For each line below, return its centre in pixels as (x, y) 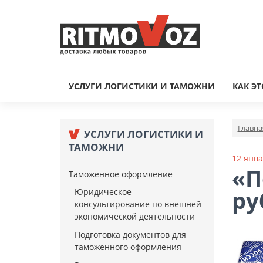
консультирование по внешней (138, 204)
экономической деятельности (135, 216)
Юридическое (103, 192)
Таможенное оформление (121, 174)
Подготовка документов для (130, 235)
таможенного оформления (128, 247)
